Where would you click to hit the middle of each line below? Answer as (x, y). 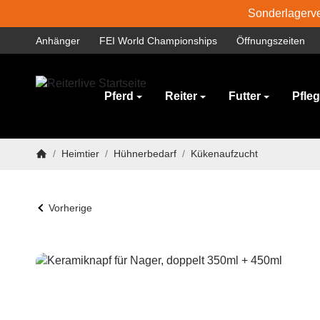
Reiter (181, 96)
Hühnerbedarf (145, 154)
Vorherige (70, 208)
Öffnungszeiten (271, 41)
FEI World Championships (159, 41)
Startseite (56, 165)
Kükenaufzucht (224, 154)
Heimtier (80, 154)
